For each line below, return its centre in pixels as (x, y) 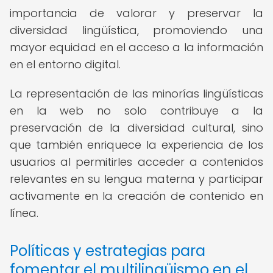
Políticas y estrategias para (108, 251)
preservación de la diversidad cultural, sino (136, 128)
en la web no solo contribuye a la (136, 111)
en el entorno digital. (65, 64)
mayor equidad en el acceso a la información (136, 47)
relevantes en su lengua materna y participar (136, 179)
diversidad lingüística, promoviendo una (136, 30)
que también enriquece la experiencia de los (136, 145)
